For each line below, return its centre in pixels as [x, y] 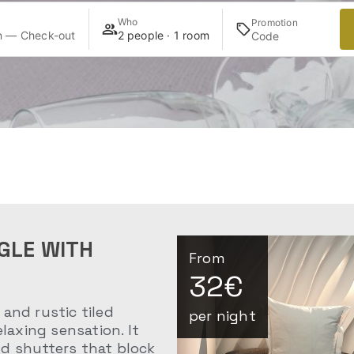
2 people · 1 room [164, 35]
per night [222, 316]
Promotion [275, 22]
